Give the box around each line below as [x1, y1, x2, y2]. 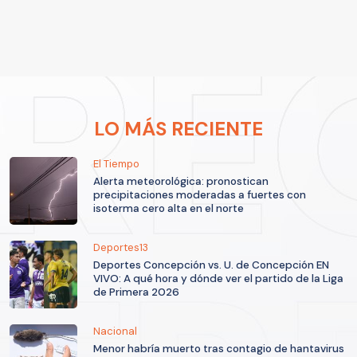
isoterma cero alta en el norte [93, 202, 244, 216]
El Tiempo [93, 157, 139, 171]
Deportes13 [93, 241, 148, 255]
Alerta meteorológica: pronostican [93, 175, 269, 189]
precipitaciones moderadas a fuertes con [93, 188, 306, 202]
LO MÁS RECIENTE [94, 116, 263, 142]
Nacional [93, 324, 137, 339]
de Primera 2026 [93, 285, 179, 300]
